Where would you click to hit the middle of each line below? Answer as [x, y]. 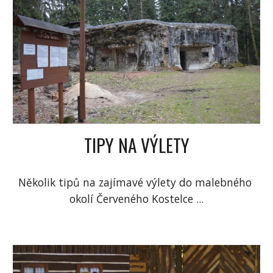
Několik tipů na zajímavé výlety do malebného [135, 183]
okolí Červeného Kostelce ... [136, 199]
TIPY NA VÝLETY [136, 145]
